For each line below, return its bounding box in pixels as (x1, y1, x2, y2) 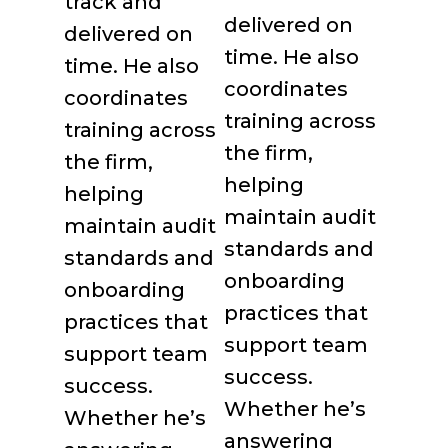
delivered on (224, 13, 354, 37)
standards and (224, 237, 375, 261)
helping (224, 173, 305, 197)
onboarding (224, 269, 346, 293)
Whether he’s (224, 397, 367, 421)
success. (224, 365, 314, 389)
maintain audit (224, 205, 377, 229)
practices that (224, 301, 369, 325)
